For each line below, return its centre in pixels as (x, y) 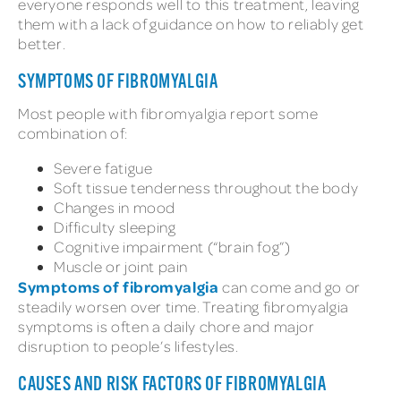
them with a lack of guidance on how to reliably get (191, 23)
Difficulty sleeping (116, 227)
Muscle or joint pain (123, 267)
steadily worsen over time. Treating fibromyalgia (183, 307)
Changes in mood (116, 208)
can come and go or (290, 287)
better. (43, 43)
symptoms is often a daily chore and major (166, 327)
